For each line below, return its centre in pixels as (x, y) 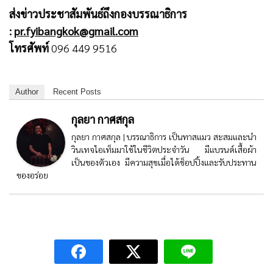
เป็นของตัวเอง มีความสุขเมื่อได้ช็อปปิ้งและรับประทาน (164, 162)
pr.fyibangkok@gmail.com (76, 30)
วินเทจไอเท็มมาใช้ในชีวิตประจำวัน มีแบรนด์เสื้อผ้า (164, 149)
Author (27, 91)
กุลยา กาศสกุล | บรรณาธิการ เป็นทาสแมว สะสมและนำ (164, 136)
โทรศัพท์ (30, 48)
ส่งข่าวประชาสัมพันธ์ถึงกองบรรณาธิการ (98, 13)
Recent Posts (77, 91)
